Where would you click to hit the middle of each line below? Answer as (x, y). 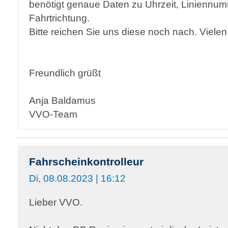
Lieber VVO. (56, 202)
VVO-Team (53, 114)
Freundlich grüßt (65, 73)
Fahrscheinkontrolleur (86, 162)
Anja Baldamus (62, 100)
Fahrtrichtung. (59, 18)
